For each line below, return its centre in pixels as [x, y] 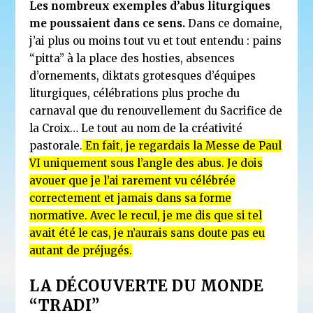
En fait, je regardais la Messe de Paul [182, 145]
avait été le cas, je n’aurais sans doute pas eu [147, 233]
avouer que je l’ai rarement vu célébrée [133, 180]
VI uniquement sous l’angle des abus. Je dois [146, 163]
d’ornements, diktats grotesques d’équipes [143, 75]
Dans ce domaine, [234, 23]
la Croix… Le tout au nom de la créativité [136, 128]
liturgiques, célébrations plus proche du [135, 93]
